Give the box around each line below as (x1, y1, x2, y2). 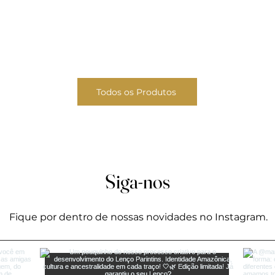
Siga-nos (105, 169, 170, 194)
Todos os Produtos (96, 86, 176, 98)
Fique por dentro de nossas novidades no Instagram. (9, 211, 268, 223)
